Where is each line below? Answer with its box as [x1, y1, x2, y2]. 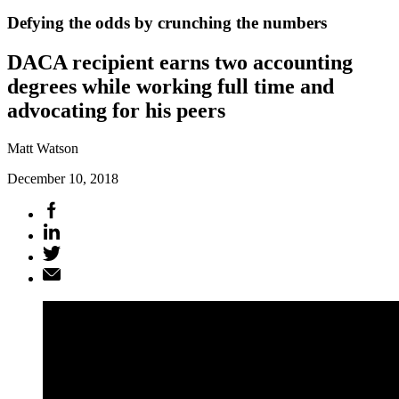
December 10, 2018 [7, 170, 118, 186]
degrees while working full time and [7, 74, 334, 98]
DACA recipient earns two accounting [7, 50, 353, 74]
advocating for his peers [7, 98, 225, 122]
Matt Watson [7, 140, 78, 156]
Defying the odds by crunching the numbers [7, 12, 327, 32]
